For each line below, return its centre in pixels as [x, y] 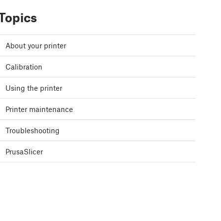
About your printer [36, 46]
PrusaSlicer [24, 152]
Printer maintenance [39, 109]
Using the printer [34, 88]
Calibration [24, 67]
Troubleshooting [33, 130]
